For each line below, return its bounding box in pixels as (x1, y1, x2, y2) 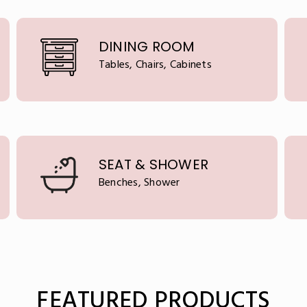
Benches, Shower (98, 174, 180, 192)
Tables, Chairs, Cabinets (98, 56, 212, 74)
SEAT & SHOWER (98, 155, 208, 174)
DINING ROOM (98, 37, 195, 56)
